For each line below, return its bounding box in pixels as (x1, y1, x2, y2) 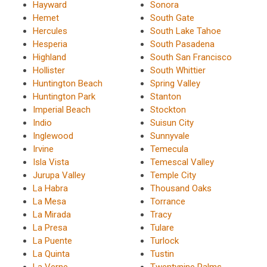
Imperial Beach (33, 104, 91, 116)
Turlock (150, 235, 179, 247)
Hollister (33, 65, 65, 76)
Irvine (33, 144, 54, 155)
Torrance (150, 196, 185, 207)
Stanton (150, 91, 181, 103)
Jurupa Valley (33, 170, 85, 181)
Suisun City (150, 117, 194, 129)
